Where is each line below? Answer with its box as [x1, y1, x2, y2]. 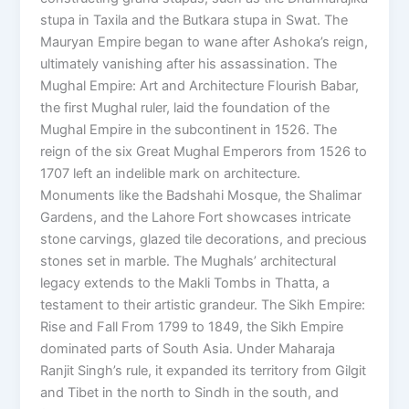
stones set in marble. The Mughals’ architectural [40, 253, 337, 270]
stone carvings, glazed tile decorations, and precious [40, 231, 368, 248]
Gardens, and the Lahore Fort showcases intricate [40, 209, 351, 226]
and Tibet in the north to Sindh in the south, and [40, 384, 340, 402]
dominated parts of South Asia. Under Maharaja [40, 341, 336, 358]
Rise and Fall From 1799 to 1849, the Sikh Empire [40, 319, 344, 336]
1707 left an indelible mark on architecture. [40, 165, 301, 183]
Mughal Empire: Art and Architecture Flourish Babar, [40, 78, 360, 95]
